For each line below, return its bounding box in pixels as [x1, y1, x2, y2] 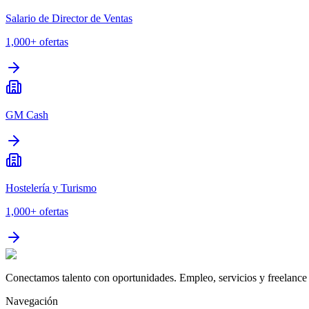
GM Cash [6, 109, 48, 121]
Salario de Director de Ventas [6, 12, 132, 25]
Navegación [6, 295, 58, 308]
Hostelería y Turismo [6, 182, 97, 195]
